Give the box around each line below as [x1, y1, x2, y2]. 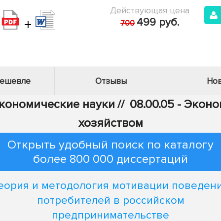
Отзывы [95, 76, 127, 86]
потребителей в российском [37, 193, 184, 207]
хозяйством [78, 116, 143, 130]
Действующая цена [110, 5, 189, 16]
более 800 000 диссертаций [33, 152, 188, 166]
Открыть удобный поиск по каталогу [7, 138, 214, 152]
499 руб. [137, 16, 179, 29]
